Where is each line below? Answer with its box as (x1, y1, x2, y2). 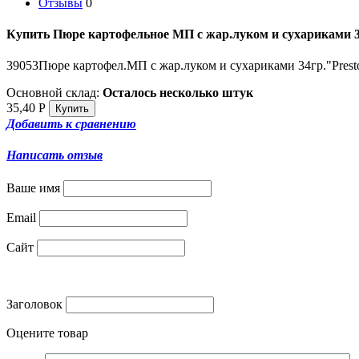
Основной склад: (6, 86, 103, 100)
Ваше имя (6, 180, 60, 195)
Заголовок (6, 296, 63, 311)
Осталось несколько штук (103, 86, 253, 100)
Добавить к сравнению (6, 117, 136, 131)
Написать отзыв (6, 148, 103, 163)
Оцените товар (6, 325, 88, 340)
